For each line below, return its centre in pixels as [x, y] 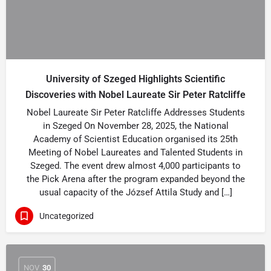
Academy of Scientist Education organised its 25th [135, 139]
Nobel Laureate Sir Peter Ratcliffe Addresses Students [135, 113]
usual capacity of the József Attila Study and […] [135, 192]
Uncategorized [67, 216]
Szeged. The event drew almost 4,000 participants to [135, 166]
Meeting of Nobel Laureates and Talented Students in [135, 152]
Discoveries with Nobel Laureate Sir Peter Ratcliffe [135, 95]
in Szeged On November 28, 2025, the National [135, 126]
